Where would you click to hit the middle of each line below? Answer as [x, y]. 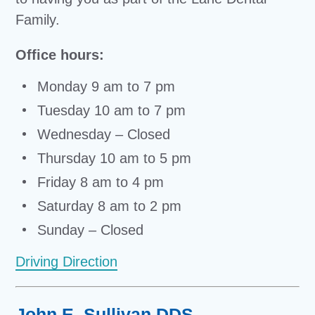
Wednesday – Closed [102, 134]
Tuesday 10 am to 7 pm [110, 110]
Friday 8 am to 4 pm [99, 182]
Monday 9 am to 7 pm [104, 86]
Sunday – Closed [89, 230]
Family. [38, 20]
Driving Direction [67, 262]
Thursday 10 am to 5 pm [112, 158]
